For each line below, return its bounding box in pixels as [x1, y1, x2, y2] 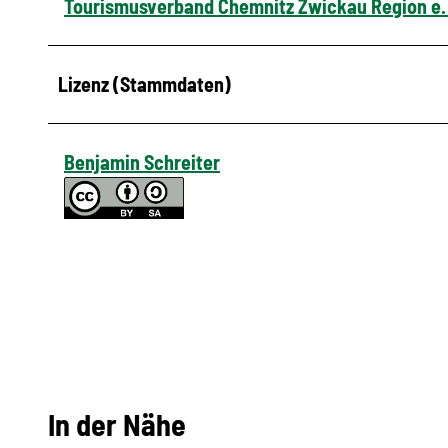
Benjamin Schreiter [64, 149, 220, 174]
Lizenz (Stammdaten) [58, 71, 231, 96]
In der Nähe [48, 406, 186, 443]
